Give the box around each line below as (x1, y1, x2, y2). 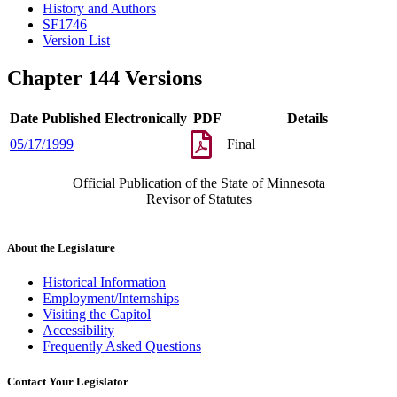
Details (286, 111, 328, 127)
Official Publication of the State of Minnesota (72, 175, 325, 191)
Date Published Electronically (10, 111, 187, 127)
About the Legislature (7, 241, 115, 255)
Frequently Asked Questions (43, 339, 201, 354)
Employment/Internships (43, 291, 179, 307)
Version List (43, 33, 110, 49)
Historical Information (43, 275, 166, 291)
